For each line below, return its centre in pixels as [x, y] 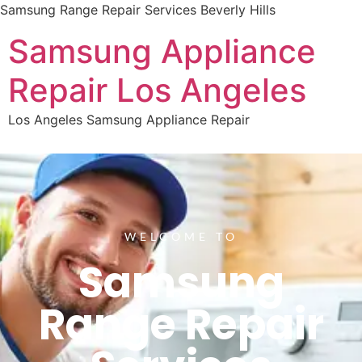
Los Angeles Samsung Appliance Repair [129, 120]
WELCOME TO [181, 236]
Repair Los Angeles [157, 90]
